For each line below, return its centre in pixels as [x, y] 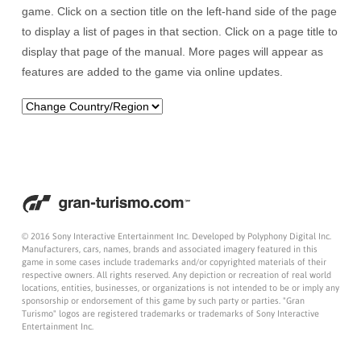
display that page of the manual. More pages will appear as [172, 52]
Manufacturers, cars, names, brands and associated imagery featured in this [169, 249]
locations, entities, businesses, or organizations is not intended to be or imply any [180, 288]
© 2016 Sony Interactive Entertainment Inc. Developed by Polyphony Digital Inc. [176, 236]
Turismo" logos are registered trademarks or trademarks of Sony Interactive [170, 313]
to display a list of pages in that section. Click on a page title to [179, 32]
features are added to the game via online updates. [152, 72]
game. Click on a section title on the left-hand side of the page [179, 12]
